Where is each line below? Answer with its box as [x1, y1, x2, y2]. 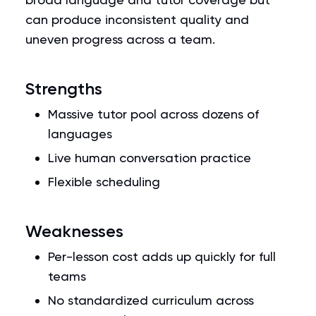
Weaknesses [25, 221, 123, 241]
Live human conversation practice [48, 150, 251, 165]
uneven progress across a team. [25, 32, 215, 47]
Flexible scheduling [48, 174, 160, 189]
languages [48, 126, 112, 141]
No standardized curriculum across [48, 293, 254, 308]
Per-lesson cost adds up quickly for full [48, 249, 276, 264]
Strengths [25, 78, 102, 99]
